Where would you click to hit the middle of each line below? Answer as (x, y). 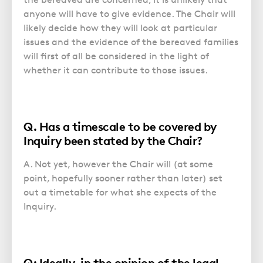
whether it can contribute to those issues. (116, 70)
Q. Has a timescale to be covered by (120, 126)
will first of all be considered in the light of (116, 56)
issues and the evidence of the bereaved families (131, 42)
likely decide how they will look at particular (120, 28)
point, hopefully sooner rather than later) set (123, 178)
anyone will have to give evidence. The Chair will (129, 14)
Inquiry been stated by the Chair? (113, 140)
